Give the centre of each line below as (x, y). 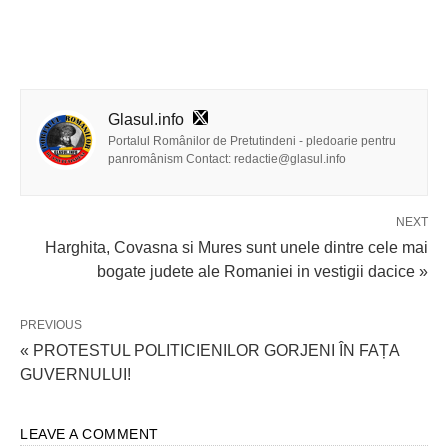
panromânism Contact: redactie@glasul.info (227, 159)
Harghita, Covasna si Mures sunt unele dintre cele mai (236, 248)
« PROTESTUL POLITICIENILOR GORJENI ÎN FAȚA (209, 351)
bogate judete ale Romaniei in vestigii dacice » (262, 272)
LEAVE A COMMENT (89, 434)
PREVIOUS (51, 325)
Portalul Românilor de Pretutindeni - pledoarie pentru (252, 141)
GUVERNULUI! (75, 375)
